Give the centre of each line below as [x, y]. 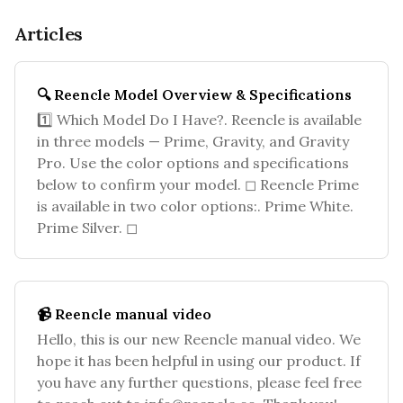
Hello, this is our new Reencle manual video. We [199, 339]
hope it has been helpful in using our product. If [199, 361]
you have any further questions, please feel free [199, 382]
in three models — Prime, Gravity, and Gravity [193, 141]
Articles [49, 34]
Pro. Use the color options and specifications [193, 163]
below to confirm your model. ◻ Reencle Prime [198, 184]
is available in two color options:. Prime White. [195, 206]
